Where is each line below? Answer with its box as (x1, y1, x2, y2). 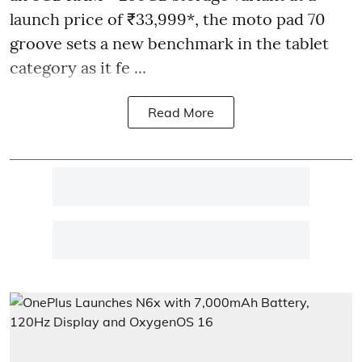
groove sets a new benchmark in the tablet (10, 33, 329, 53)
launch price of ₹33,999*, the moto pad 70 (10, 9, 325, 29)
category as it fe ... (10, 57, 146, 78)
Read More (148, 104, 214, 120)
